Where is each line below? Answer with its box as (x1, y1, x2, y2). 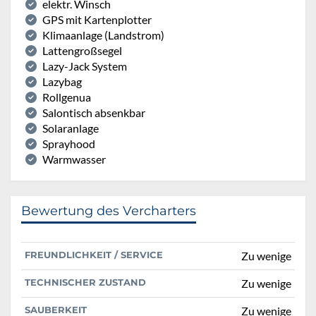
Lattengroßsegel (42, 43, 122, 57)
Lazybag (42, 74, 82, 88)
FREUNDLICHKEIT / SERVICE (25, 248, 163, 260)
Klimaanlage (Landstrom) (42, 28, 164, 42)
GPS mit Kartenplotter (42, 12, 152, 26)
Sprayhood (42, 136, 95, 150)
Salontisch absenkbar (42, 105, 145, 119)
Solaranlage (42, 121, 99, 135)
